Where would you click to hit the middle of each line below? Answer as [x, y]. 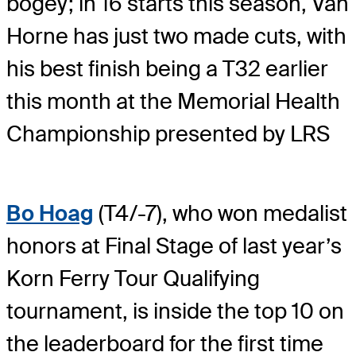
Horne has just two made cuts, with [176, 37]
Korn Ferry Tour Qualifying [133, 279]
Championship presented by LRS [168, 134]
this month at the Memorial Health [173, 102]
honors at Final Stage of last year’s [174, 246]
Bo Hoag [50, 214]
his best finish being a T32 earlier [167, 69]
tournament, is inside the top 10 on [175, 311]
